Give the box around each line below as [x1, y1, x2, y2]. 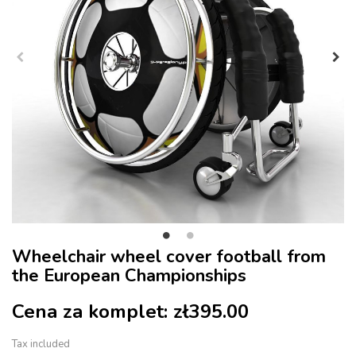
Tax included [12, 336, 70, 351]
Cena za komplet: [12, 298, 173, 324]
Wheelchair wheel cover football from [12, 244, 326, 269]
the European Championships [12, 263, 246, 288]
